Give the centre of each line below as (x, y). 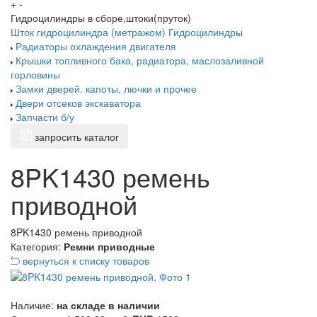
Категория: (36, 247)
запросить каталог (77, 137)
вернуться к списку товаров (86, 261)
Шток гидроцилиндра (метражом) (88, 32)
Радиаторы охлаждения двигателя (96, 46)
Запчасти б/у (45, 117)
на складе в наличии (108, 305)
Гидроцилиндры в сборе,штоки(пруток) (101, 18)
